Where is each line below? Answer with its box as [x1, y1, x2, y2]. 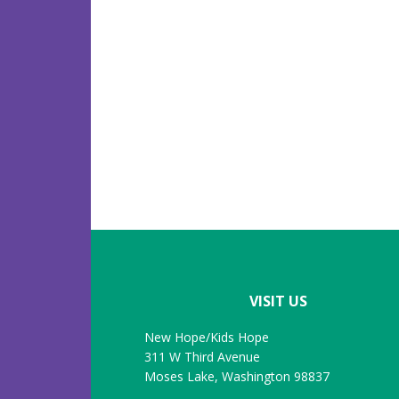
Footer [90, 227, 197, 271]
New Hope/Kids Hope [144, 329, 270, 346]
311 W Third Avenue [144, 348, 261, 365]
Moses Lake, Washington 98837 [144, 368, 330, 385]
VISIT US [248, 291, 307, 311]
